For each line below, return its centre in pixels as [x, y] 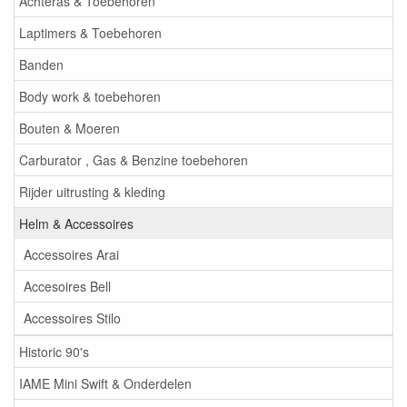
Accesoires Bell [67, 286]
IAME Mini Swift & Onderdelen [105, 383]
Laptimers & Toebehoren [90, 33]
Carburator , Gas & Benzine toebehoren [134, 160]
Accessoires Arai [71, 254]
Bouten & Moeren [69, 128]
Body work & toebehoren [90, 96]
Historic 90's [54, 352]
